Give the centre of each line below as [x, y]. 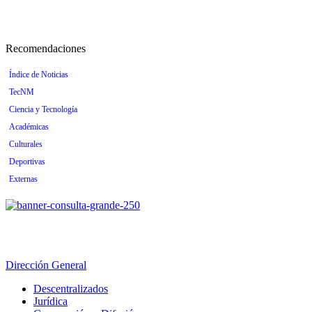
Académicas [29, 127]
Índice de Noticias [39, 75]
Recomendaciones [46, 49]
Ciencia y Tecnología [43, 110]
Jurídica [50, 302]
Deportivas [27, 162]
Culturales [26, 145]
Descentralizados [71, 289]
